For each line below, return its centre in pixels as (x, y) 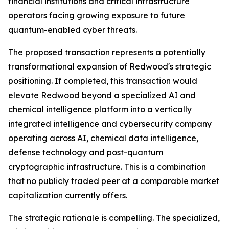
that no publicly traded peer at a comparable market (114, 181)
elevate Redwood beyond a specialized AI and (102, 95)
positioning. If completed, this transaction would (103, 81)
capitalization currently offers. (68, 196)
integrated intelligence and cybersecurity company (110, 124)
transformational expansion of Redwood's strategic (110, 67)
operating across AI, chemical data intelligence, (103, 138)
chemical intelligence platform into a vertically (100, 110)
